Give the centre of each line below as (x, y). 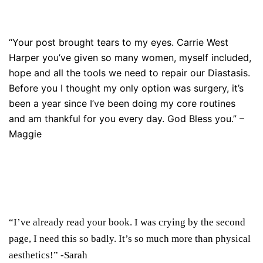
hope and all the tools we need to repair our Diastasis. (129, 73)
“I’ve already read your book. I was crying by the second (127, 222)
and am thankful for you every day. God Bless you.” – (127, 119)
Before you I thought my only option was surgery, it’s (126, 88)
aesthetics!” (33, 255)
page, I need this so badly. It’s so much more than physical (130, 239)
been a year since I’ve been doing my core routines (122, 103)
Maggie (25, 134)
